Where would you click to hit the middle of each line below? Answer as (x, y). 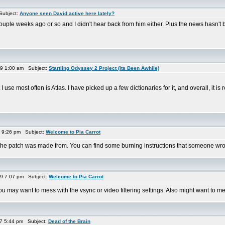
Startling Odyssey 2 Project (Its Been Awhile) (104, 68)
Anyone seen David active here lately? (67, 13)
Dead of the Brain (69, 221)
